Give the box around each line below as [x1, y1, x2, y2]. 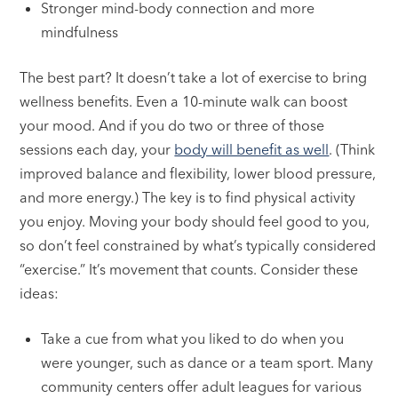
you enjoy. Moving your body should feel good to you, [20, 211, 370, 230]
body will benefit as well [174, 139, 330, 158]
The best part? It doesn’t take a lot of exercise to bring [20, 68, 368, 86]
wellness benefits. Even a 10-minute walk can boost [20, 92, 348, 110]
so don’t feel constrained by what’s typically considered [20, 235, 377, 254]
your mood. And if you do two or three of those [20, 115, 325, 134]
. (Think [329, 139, 376, 158]
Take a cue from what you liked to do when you [41, 329, 345, 347]
